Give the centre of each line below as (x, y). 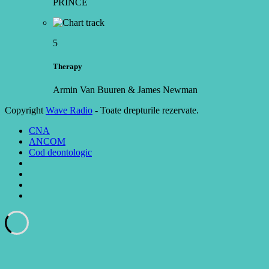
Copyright (25, 110)
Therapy (68, 67)
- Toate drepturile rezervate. (146, 110)
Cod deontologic (60, 153)
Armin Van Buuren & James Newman (125, 90)
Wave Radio (69, 110)
